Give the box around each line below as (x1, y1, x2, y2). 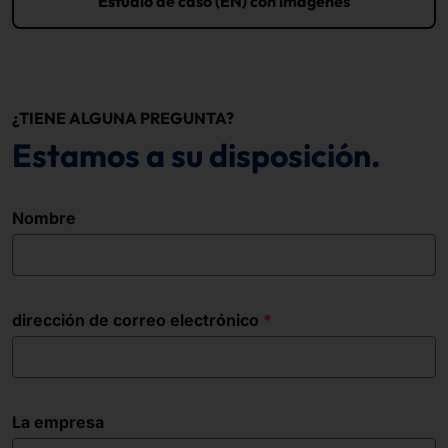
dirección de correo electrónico (12, 310, 259, 330)
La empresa (12, 412, 104, 432)
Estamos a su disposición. (12, 135, 381, 175)
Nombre (12, 208, 76, 228)
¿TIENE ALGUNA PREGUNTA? (12, 108, 234, 128)
